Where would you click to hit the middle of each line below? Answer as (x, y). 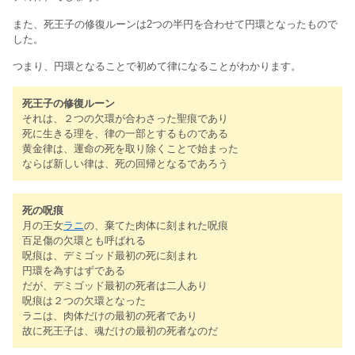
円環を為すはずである (74, 270)
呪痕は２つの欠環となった (84, 300)
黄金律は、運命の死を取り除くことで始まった (130, 148)
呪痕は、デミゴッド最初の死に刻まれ (110, 255)
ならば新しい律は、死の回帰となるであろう (125, 163)
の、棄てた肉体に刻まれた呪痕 (156, 225)
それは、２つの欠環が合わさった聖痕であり (125, 118)
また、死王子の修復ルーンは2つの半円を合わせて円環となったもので (175, 24)
